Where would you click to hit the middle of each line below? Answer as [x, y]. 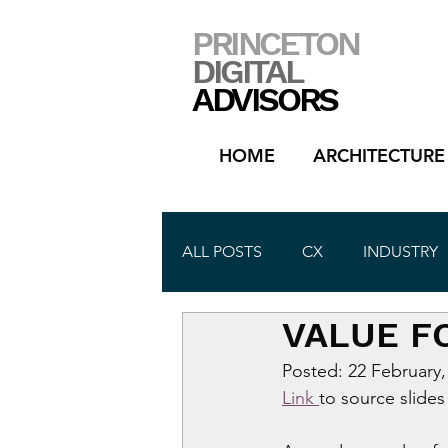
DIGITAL [247, 71]
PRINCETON [275, 43]
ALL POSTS [222, 252]
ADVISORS [264, 99]
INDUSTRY [400, 252]
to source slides [382, 398]
